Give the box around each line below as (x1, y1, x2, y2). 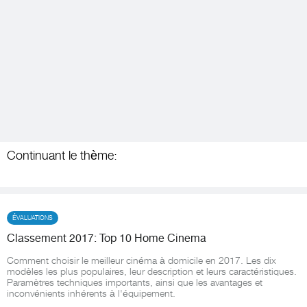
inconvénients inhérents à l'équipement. (7, 287, 175, 299)
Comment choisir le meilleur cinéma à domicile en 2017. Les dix (7, 254, 276, 266)
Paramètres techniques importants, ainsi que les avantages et (7, 276, 262, 288)
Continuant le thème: (7, 148, 117, 162)
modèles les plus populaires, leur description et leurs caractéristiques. (7, 265, 297, 277)
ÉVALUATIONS (12, 214, 53, 221)
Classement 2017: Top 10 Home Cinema (7, 232, 206, 245)
